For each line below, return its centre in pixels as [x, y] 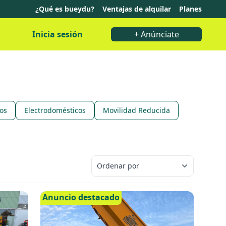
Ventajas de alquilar [137, 9]
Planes [190, 9]
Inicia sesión [58, 34]
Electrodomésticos [55, 110]
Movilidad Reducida [136, 110]
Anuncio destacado [81, 197]
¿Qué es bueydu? [65, 9]
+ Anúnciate [156, 34]
